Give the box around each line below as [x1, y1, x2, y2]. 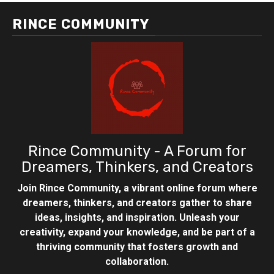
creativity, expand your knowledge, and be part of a [19, 226, 255, 238]
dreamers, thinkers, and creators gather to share [22, 196, 252, 209]
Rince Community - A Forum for [28, 142, 246, 160]
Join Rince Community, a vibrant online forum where [17, 182, 257, 194]
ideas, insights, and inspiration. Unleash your [34, 211, 240, 223]
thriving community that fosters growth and [36, 240, 238, 253]
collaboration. [105, 255, 169, 267]
